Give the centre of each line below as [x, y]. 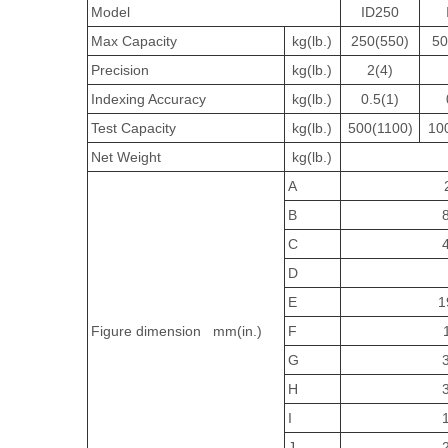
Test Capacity [133, 127]
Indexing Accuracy [148, 98]
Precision [120, 69]
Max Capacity [134, 40]
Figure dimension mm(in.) [176, 330]
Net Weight [126, 156]
